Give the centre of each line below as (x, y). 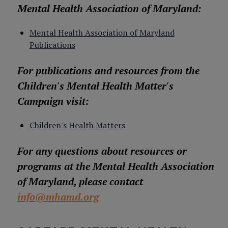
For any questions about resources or (102, 151)
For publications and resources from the (108, 70)
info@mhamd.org (58, 197)
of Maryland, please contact (80, 181)
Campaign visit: (53, 101)
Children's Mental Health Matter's (95, 86)
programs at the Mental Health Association (116, 166)
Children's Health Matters (77, 125)
